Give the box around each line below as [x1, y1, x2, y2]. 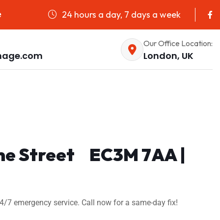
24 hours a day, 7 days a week [60, 8, 181, 20]
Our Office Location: [143, 38, 213, 48]
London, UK [143, 49, 193, 62]
